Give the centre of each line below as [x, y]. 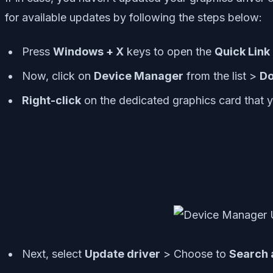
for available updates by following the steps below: [133, 17]
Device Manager [139, 76]
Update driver [122, 253]
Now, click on [58, 76]
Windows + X [88, 51]
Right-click [51, 100]
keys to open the [169, 51]
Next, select [53, 253]
